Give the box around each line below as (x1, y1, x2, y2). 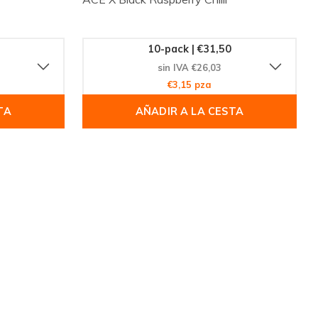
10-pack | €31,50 (147, 43, 231, 56)
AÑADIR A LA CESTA (135, 104, 243, 118)
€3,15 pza (168, 79, 212, 91)
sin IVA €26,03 (157, 62, 221, 74)
